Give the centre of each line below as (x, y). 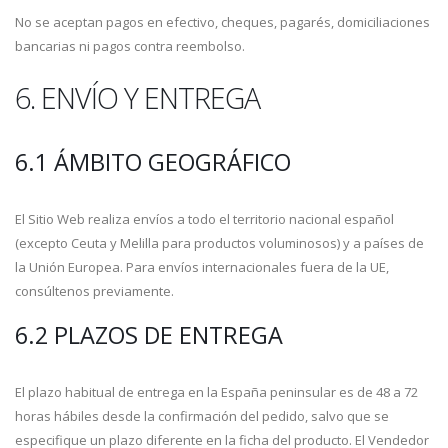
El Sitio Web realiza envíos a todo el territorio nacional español (204, 219)
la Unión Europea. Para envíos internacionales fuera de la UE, (202, 267)
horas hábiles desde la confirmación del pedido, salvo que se (202, 416)
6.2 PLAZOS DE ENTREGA (149, 335)
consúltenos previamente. (94, 291)
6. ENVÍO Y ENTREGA (137, 97)
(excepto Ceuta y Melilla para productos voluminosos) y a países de (219, 243)
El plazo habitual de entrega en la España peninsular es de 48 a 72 (216, 392)
